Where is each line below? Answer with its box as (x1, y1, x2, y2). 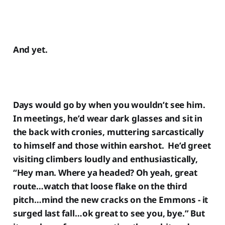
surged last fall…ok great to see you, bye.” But (13, 207, 205, 219)
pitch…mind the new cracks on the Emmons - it (13, 193, 208, 205)
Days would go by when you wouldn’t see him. (13, 98, 207, 110)
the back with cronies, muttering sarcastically (13, 126, 204, 138)
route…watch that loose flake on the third (13, 180, 187, 192)
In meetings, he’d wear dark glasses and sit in (13, 112, 202, 124)
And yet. (13, 43, 48, 55)
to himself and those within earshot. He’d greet (13, 139, 211, 151)
